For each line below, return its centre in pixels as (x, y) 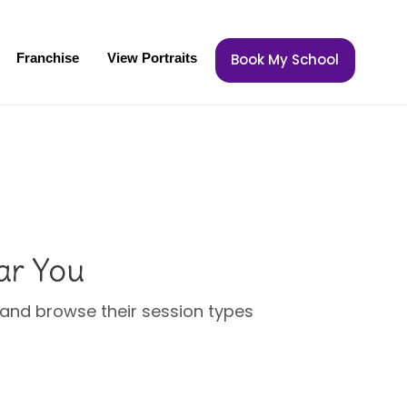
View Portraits (153, 58)
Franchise (48, 58)
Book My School (285, 60)
